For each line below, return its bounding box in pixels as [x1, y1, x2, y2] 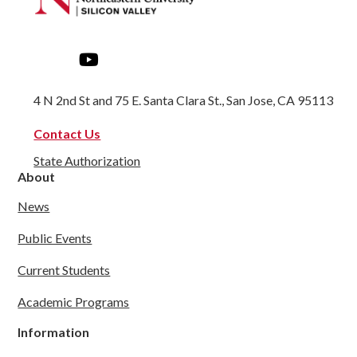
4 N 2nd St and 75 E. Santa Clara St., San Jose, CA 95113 [33, 92, 334, 108]
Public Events [18, 230, 92, 246]
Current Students [18, 262, 111, 278]
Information [18, 324, 90, 340]
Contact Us [33, 126, 101, 142]
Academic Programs [18, 294, 130, 310]
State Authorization [33, 153, 141, 169]
